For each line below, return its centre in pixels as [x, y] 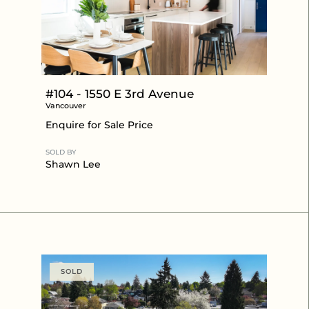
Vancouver [66, 105]
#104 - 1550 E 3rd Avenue [120, 93]
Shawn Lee [73, 164]
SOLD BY [61, 152]
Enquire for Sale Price [99, 124]
